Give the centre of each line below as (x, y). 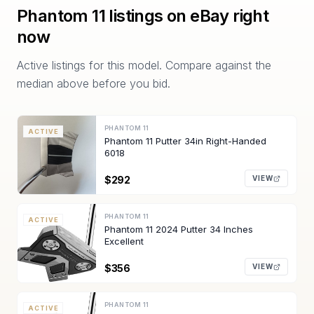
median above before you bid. (94, 83)
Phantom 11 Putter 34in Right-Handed (185, 141)
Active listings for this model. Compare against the (144, 65)
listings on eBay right (187, 16)
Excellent (124, 241)
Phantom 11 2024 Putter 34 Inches (179, 229)
